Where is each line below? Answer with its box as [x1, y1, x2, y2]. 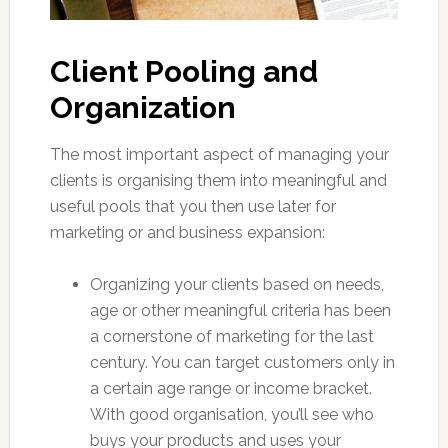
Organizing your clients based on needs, [89, 274, 384, 294]
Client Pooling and [49, 53, 318, 89]
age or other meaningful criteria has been [89, 300, 391, 320]
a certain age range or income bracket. [89, 378, 372, 398]
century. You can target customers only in [89, 352, 395, 372]
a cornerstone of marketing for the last [89, 326, 374, 346]
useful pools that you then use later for [49, 196, 336, 216]
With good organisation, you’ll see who [89, 404, 374, 424]
